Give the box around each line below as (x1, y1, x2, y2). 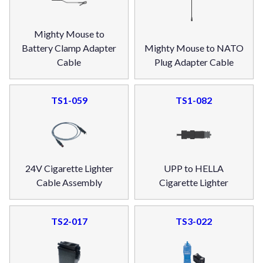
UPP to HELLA (164, 163, 224, 174)
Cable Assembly (36, 177, 102, 188)
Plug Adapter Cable (154, 56, 234, 68)
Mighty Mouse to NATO (144, 42, 244, 53)
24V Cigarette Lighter (25, 163, 113, 174)
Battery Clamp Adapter (22, 42, 117, 53)
